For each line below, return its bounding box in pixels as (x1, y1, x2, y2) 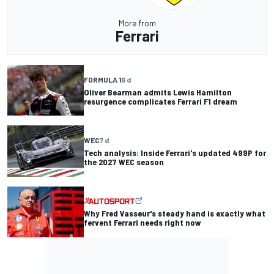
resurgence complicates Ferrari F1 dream (84, 95, 237, 106)
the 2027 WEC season (84, 157, 164, 168)
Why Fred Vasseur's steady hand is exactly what (84, 208, 265, 219)
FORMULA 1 (84, 75, 121, 84)
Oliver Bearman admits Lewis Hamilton (84, 86, 232, 97)
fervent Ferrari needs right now (84, 217, 201, 228)
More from (118, 18, 156, 29)
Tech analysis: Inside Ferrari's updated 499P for (84, 147, 266, 158)
